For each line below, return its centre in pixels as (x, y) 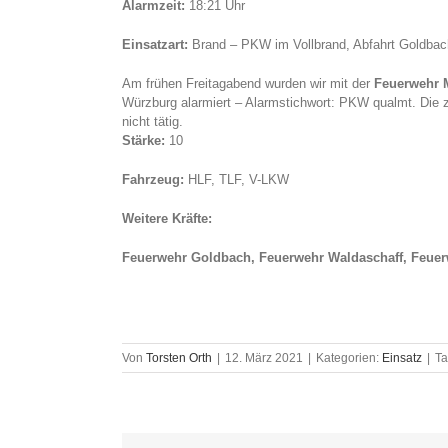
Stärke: (145, 141)
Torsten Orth (179, 358)
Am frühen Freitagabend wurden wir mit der (248, 84)
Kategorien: (349, 358)
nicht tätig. (152, 122)
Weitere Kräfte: (169, 219)
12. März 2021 (264, 358)
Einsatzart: (155, 45)
